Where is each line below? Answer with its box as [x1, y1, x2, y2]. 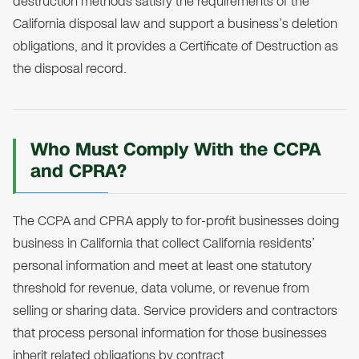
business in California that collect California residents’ [13, 234, 315, 253]
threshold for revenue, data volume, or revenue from [13, 279, 309, 298]
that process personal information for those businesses [13, 324, 327, 343]
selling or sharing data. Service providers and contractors [13, 301, 337, 321]
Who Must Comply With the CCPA [30, 137, 321, 163]
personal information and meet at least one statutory [13, 256, 312, 276]
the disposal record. [13, 59, 127, 79]
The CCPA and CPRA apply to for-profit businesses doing [13, 212, 339, 231]
